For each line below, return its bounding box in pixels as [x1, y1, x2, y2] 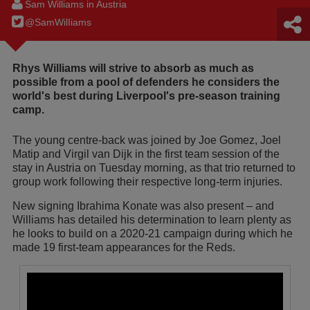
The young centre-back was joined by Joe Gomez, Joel [12, 134, 281, 147]
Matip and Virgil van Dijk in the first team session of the [12, 148, 280, 161]
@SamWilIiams [25, 17, 92, 28]
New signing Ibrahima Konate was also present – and [12, 200, 274, 212]
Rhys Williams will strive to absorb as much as [12, 62, 254, 75]
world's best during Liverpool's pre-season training [12, 90, 280, 102]
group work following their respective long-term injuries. [12, 176, 282, 188]
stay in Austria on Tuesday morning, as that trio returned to [12, 162, 295, 174]
